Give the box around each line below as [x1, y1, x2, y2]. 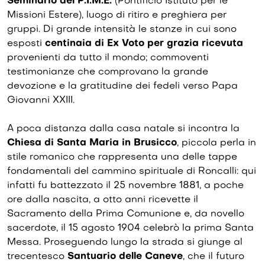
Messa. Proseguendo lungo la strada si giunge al [7, 238, 243, 248]
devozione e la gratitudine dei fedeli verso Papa [7, 82, 238, 92]
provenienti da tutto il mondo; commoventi [7, 53, 209, 63]
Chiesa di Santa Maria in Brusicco [7, 138, 177, 148]
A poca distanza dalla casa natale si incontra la [7, 124, 240, 134]
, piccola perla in [177, 138, 256, 148]
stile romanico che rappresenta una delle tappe [7, 153, 237, 163]
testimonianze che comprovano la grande [7, 67, 208, 77]
